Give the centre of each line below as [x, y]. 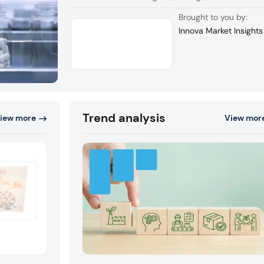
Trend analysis [124, 118]
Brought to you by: [213, 17]
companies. [149, 9]
